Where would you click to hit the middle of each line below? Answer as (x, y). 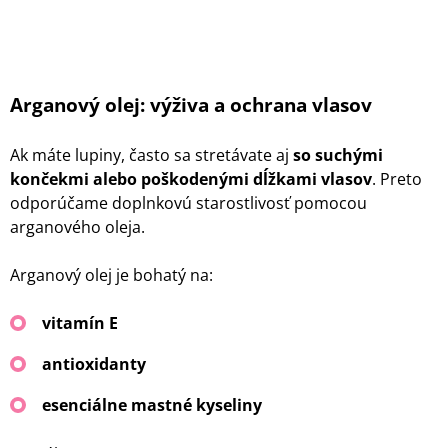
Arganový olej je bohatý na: (111, 274)
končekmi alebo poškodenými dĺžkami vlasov (191, 178)
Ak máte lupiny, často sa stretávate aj (149, 154)
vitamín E (80, 322)
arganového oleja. (77, 226)
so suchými (336, 154)
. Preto (397, 178)
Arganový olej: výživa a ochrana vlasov (191, 105)
